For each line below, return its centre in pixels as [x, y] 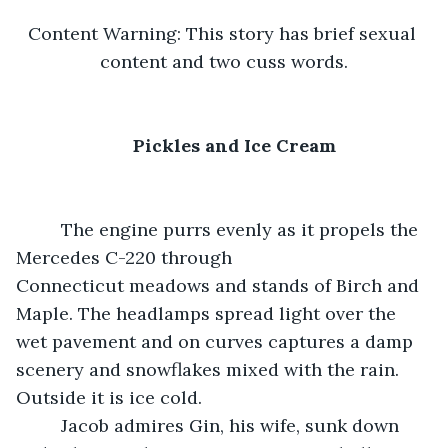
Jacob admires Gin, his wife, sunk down [48, 425]
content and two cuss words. [224, 61]
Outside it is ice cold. [109, 397]
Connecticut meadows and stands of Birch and [220, 285]
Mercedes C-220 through [126, 257]
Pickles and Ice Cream [234, 145]
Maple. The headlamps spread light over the [208, 313]
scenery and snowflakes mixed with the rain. [210, 369]
